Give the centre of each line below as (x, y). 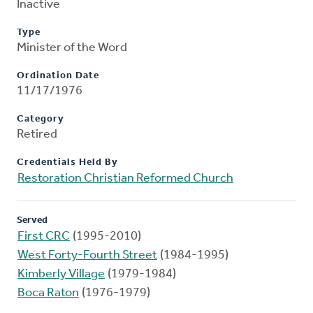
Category (41, 119)
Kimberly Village (61, 275)
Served (32, 221)
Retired (37, 135)
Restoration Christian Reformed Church (125, 179)
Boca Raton (48, 293)
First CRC (44, 237)
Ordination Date (58, 76)
